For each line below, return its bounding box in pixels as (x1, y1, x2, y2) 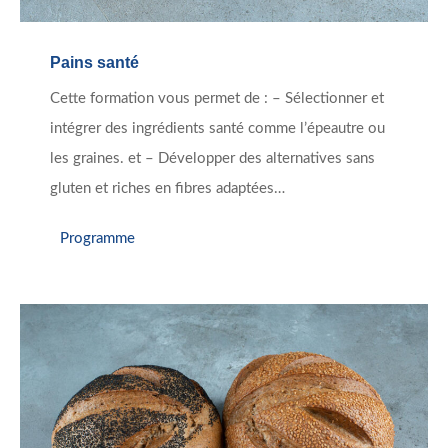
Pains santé (50, 54, 139, 72)
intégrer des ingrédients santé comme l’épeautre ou (50, 121, 385, 137)
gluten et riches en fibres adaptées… (50, 181, 285, 197)
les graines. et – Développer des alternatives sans (50, 151, 375, 167)
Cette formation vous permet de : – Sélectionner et (50, 91, 384, 107)
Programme (60, 230, 135, 246)
